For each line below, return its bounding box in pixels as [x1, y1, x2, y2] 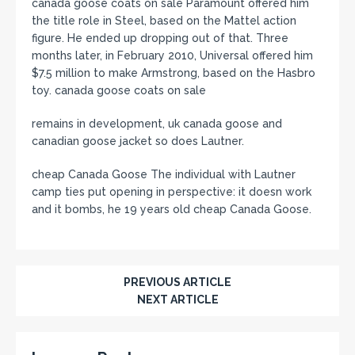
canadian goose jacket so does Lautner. [32, 135, 244, 147]
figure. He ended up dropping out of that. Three [32, 32, 288, 44]
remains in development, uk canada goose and [32, 117, 282, 130]
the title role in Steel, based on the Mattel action [32, 14, 296, 27]
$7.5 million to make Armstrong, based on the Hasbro [32, 67, 315, 79]
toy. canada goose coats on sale [32, 84, 206, 97]
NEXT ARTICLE [136, 293, 219, 306]
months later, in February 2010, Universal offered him [32, 49, 313, 62]
